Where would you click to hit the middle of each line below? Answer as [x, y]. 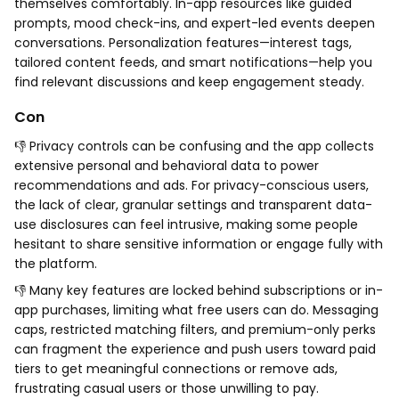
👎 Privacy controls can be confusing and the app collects [194, 146]
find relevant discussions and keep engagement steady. [189, 82]
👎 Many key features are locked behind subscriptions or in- [199, 290]
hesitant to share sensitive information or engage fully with [199, 244]
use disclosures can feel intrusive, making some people [186, 224]
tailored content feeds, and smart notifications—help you [193, 62]
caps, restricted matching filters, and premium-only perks [195, 330]
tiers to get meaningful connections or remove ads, [176, 369]
